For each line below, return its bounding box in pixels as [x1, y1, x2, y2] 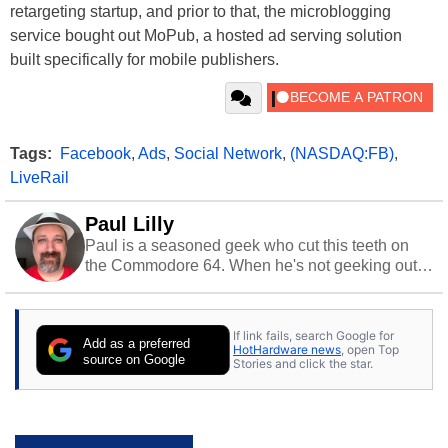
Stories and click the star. [233, 355, 373, 371]
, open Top [341, 341, 399, 357]
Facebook [60, 145, 131, 163]
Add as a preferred [83, 336, 191, 352]
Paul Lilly [85, 213, 174, 236]
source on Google [83, 352, 186, 368]
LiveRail [10, 169, 69, 187]
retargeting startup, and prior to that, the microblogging [10, 3, 391, 21]
